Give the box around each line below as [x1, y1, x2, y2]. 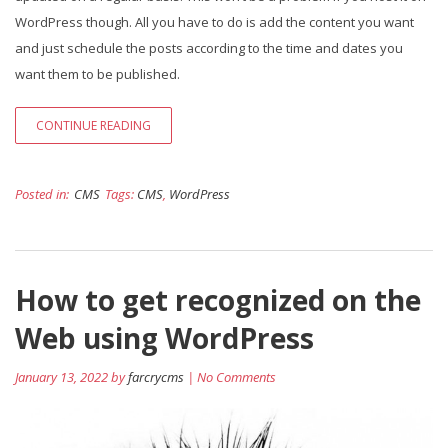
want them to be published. [15, 65, 180, 84]
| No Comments [184, 368, 276, 387]
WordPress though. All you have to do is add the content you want [15, 13, 414, 32]
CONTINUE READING [36, 117, 151, 135]
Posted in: [15, 185, 69, 204]
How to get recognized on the [15, 281, 421, 320]
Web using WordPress [15, 319, 314, 358]
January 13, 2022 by [15, 368, 128, 387]
